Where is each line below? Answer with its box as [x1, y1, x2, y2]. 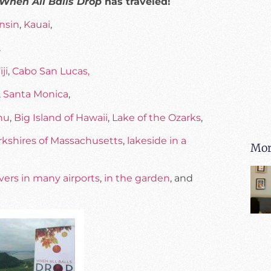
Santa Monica [3, 88, 68, 100]
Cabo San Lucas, [12, 65, 90, 77]
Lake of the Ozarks [112, 111, 201, 123]
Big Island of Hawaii [14, 111, 108, 123]
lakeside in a [127, 135, 186, 146]
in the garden [104, 172, 170, 184]
